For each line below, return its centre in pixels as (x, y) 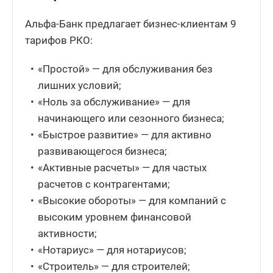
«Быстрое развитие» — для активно (125, 134)
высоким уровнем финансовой (115, 217)
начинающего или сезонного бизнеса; (131, 118)
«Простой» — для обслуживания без (126, 69)
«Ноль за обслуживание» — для (114, 101)
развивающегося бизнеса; (103, 151)
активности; (68, 233)
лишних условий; (80, 85)
